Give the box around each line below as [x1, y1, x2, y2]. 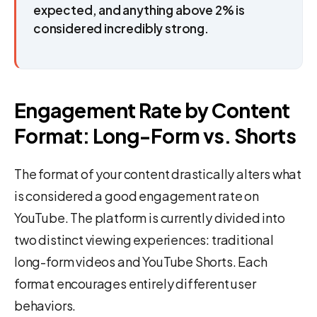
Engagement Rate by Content [14, 97, 290, 122]
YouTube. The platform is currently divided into [14, 209, 285, 226]
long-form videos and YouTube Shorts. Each [14, 253, 267, 270]
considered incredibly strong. [33, 20, 209, 36]
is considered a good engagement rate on [14, 187, 259, 204]
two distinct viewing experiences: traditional [14, 231, 274, 248]
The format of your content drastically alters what [14, 165, 302, 182]
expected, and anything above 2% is [33, 1, 245, 18]
